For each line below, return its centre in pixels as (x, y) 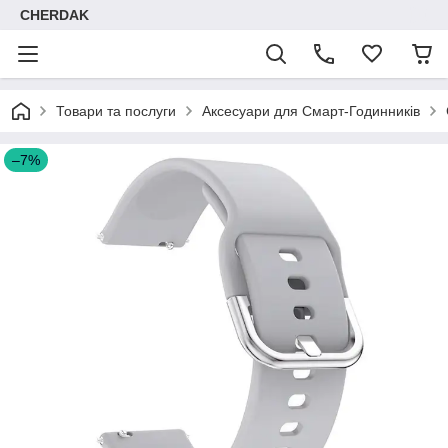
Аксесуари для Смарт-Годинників (311, 111)
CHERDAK (54, 15)
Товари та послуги (116, 111)
